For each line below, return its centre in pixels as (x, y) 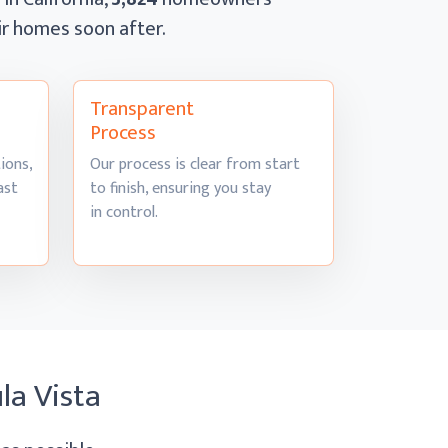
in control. (124, 212)
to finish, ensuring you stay (180, 188)
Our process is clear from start (195, 164)
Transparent (142, 109)
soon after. (120, 29)
